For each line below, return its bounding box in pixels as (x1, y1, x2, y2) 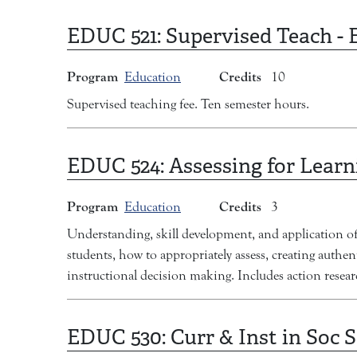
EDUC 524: (67, 152, 169, 180)
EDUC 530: (67, 324, 171, 351)
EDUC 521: (67, 22, 166, 50)
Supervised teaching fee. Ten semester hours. (67, 96, 309, 113)
